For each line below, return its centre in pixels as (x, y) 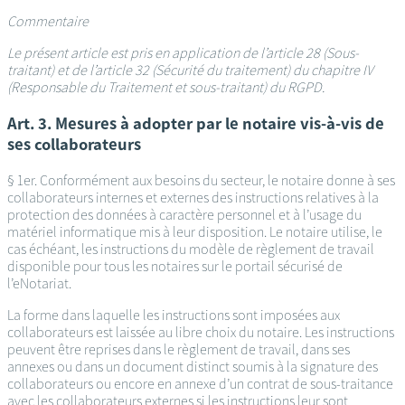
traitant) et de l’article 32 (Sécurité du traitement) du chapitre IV (190, 71)
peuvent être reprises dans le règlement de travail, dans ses (179, 349)
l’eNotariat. (41, 283)
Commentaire (48, 22)
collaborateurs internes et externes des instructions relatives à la (193, 197)
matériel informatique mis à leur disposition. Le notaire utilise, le (195, 231)
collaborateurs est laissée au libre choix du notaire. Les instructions (201, 332)
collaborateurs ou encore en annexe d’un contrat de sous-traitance (200, 383)
